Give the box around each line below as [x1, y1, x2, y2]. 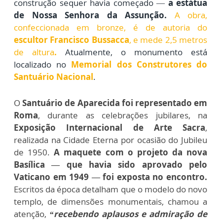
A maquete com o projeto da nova [54, 146, 207, 158]
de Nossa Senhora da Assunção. [14, 9, 167, 21]
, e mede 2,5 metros [129, 34, 208, 45]
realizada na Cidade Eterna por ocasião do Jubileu [14, 134, 207, 146]
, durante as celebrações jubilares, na [38, 109, 207, 121]
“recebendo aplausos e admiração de [49, 208, 207, 220]
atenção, [14, 208, 49, 220]
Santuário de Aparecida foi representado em [20, 97, 207, 109]
